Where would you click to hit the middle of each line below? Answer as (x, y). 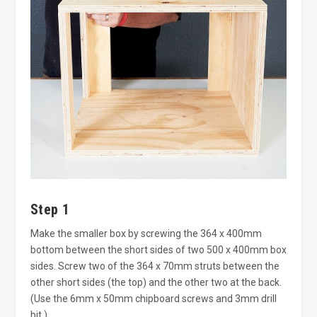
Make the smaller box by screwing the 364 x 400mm (146, 233)
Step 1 (50, 209)
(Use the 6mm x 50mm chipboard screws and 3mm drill (153, 298)
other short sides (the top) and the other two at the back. (156, 282)
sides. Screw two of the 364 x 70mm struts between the (155, 266)
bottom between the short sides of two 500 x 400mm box (158, 249)
